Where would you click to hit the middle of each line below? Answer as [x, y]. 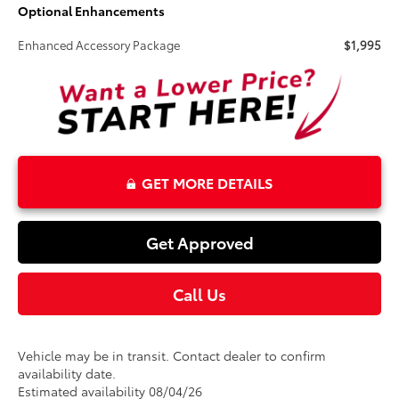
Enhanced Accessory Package [99, 45]
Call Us [199, 293]
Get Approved [199, 242]
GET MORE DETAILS [207, 182]
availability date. [67, 373]
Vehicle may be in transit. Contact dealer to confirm [172, 355]
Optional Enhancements [92, 11]
